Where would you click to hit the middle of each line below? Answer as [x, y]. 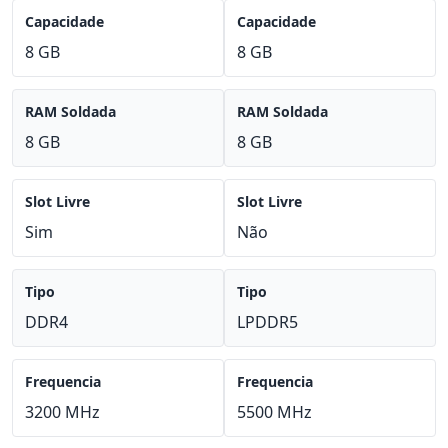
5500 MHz [274, 412]
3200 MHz [62, 412]
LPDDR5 [267, 322]
